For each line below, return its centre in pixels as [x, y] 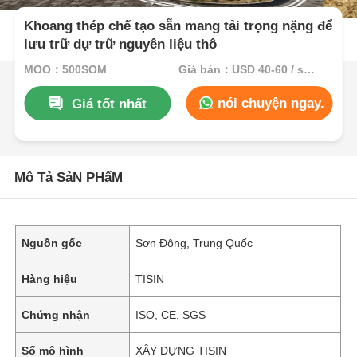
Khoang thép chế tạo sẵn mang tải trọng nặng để [178, 26]
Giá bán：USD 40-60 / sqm [309, 69]
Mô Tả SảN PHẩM [68, 177]
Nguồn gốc [52, 243]
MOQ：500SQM [66, 69]
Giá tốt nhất [109, 104]
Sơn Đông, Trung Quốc [194, 243]
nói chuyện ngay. [269, 103]
